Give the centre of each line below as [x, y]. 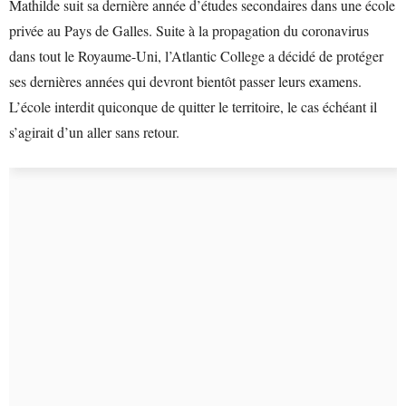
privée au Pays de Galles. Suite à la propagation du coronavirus [189, 30]
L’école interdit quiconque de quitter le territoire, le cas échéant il [193, 106]
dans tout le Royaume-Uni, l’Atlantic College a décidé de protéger [196, 56]
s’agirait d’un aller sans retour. [94, 132]
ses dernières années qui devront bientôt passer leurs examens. [185, 81]
